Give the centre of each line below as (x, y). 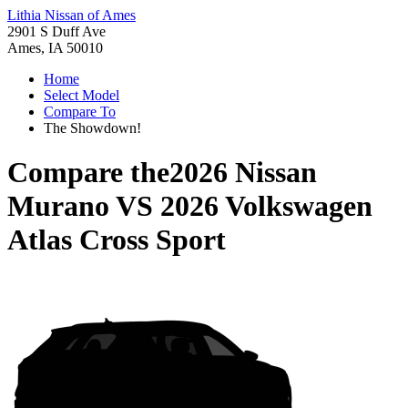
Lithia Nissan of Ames (71, 15)
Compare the (88, 173)
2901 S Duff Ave (56, 31)
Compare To (80, 112)
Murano (58, 206)
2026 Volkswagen (266, 206)
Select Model (82, 95)
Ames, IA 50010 (55, 48)
